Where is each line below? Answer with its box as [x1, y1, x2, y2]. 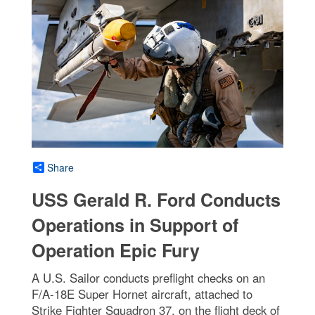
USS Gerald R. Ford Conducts [32, 186, 281, 212]
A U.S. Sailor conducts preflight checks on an [32, 269, 265, 286]
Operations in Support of [32, 212, 238, 238]
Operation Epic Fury [32, 237, 200, 263]
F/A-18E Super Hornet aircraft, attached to [32, 285, 252, 302]
